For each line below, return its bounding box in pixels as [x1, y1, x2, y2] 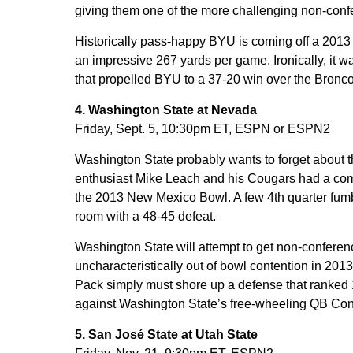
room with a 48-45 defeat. [74, 210, 216, 223]
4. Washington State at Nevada [74, 103, 257, 117]
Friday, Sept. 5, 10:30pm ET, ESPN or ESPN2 [74, 122, 330, 136]
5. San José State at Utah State [74, 328, 258, 341]
